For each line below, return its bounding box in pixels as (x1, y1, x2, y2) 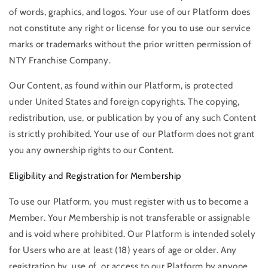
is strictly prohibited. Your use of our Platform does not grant (9, 129, 255, 140)
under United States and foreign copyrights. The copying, (9, 96, 240, 108)
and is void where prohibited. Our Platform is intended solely (9, 228, 256, 239)
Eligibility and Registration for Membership (9, 170, 181, 182)
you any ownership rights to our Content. (9, 145, 175, 156)
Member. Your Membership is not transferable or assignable (9, 212, 251, 223)
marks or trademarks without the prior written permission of (9, 39, 252, 50)
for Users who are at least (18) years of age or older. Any (9, 244, 237, 255)
